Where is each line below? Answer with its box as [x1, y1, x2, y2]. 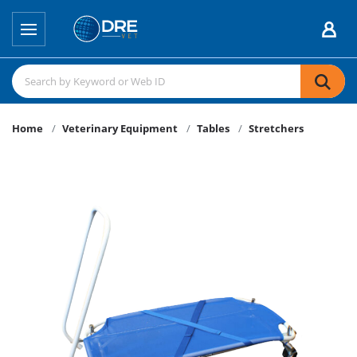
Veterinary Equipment [62, 121, 178, 135]
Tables [197, 121, 229, 135]
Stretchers [249, 121, 304, 135]
